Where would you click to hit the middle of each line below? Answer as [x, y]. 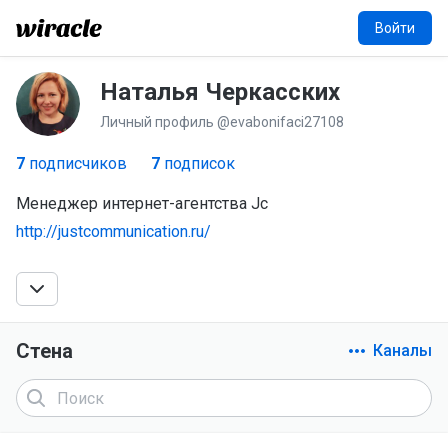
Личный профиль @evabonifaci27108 [222, 122]
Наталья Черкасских [220, 92]
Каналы [402, 350]
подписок [197, 163]
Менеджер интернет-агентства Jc [142, 203]
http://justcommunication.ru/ [113, 231]
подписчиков [76, 163]
